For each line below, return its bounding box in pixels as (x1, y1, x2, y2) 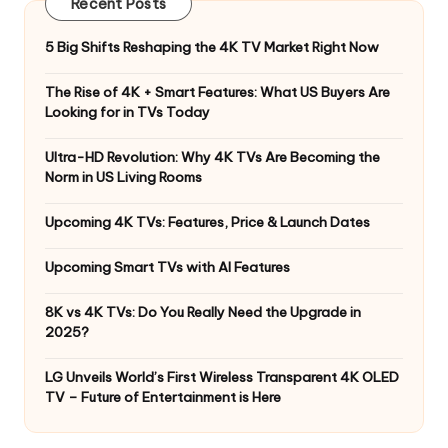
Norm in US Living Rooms (45, 168, 202, 187)
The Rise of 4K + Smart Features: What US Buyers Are (45, 83, 390, 102)
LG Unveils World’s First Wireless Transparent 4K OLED (45, 368, 399, 387)
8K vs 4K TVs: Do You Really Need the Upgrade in (45, 303, 361, 322)
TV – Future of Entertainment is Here (45, 388, 281, 407)
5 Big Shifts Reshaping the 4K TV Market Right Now (45, 38, 379, 57)
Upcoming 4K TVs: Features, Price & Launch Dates (45, 213, 370, 232)
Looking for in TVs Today (45, 103, 210, 122)
